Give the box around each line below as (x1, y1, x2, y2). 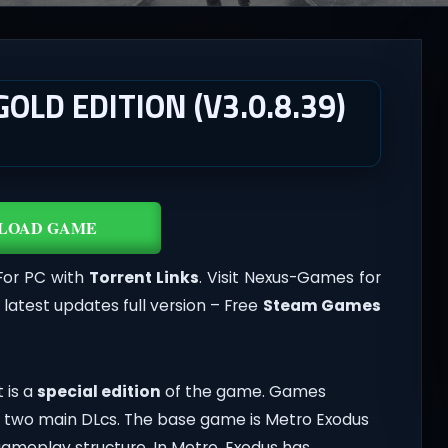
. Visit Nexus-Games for (199, 267, 381, 289)
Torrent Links (89, 267, 199, 289)
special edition (36, 381, 161, 403)
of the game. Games (160, 381, 326, 403)
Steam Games (262, 295, 381, 317)
